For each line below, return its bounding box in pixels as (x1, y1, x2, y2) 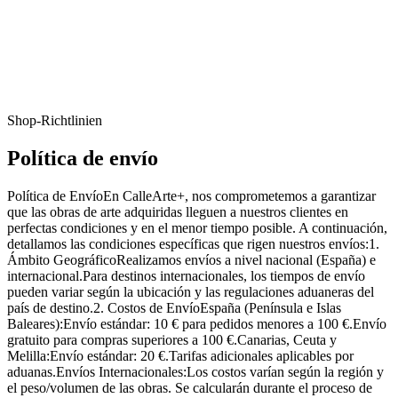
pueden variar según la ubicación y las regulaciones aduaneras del (7, 284, 374, 300)
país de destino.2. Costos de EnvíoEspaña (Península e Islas (7, 300, 341, 316)
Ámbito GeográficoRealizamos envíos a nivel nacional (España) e (7, 252, 376, 268)
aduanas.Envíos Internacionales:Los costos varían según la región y (7, 364, 384, 380)
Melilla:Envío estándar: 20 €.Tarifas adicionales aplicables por (7, 348, 354, 364)
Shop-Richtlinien (7, 113, 102, 129)
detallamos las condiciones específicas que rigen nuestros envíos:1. (7, 236, 379, 252)
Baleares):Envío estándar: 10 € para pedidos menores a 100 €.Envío (7, 316, 386, 332)
